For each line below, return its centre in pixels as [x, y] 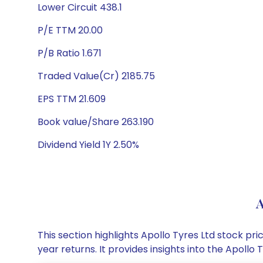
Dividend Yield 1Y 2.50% [88, 145]
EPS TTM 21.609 [72, 99]
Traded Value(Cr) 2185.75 [96, 76]
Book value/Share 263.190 [96, 122]
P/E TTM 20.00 [70, 30]
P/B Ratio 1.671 [70, 53]
